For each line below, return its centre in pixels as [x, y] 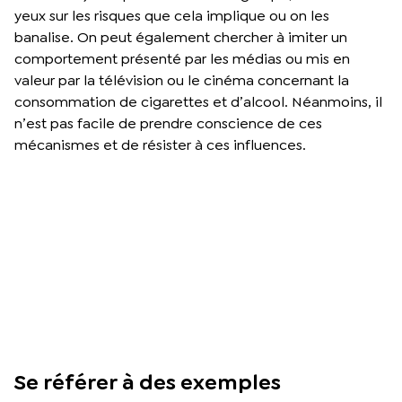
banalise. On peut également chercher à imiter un [181, 37]
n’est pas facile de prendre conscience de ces [168, 123]
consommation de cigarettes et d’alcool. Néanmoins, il [198, 101]
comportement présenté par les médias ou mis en [182, 58]
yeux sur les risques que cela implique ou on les [172, 15]
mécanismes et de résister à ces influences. [160, 144]
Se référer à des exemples [148, 382]
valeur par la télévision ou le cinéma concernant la [182, 80]
